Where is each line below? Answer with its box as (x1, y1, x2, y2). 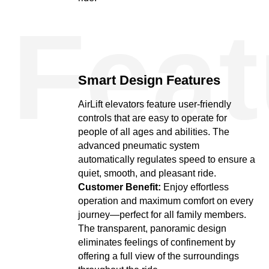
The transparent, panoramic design (78, 223, 226, 234)
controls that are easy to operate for (78, 113, 227, 123)
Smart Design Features (78, 73, 220, 88)
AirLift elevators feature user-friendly (78, 99, 231, 109)
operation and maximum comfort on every (78, 196, 253, 206)
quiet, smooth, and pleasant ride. (78, 168, 216, 178)
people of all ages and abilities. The (78, 127, 229, 137)
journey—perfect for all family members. (78, 210, 246, 220)
